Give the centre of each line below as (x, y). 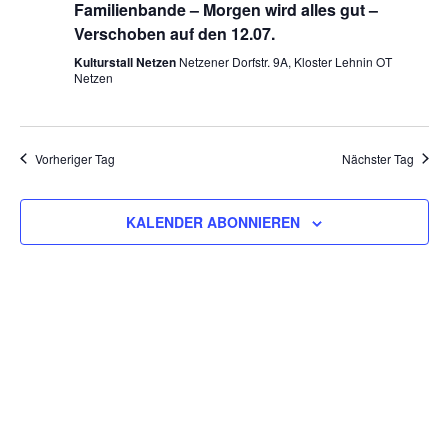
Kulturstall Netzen (126, 61)
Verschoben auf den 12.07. (174, 33)
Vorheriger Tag (74, 158)
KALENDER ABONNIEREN (213, 221)
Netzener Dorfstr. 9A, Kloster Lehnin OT (285, 61)
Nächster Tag (377, 158)
